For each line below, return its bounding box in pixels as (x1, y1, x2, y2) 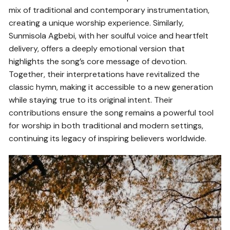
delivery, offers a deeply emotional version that (9, 43, 185, 54)
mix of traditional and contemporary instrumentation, (9, 4, 210, 15)
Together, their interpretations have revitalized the (9, 68, 200, 80)
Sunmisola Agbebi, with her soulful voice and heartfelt (9, 30, 209, 41)
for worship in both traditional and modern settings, (9, 120, 204, 131)
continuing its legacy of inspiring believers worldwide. (9, 132, 207, 144)
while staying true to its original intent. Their (9, 94, 174, 105)
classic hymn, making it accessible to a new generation (9, 81, 214, 92)
